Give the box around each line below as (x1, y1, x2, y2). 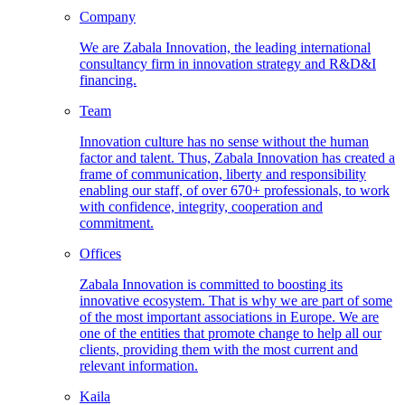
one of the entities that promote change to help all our (80, 325, 381, 341)
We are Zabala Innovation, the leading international (80, 39, 371, 55)
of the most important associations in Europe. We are (80, 308, 379, 325)
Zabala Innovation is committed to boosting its (80, 276, 343, 292)
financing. (80, 71, 137, 88)
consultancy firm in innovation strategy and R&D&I (80, 55, 376, 71)
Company (80, 8, 136, 24)
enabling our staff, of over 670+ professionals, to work (80, 182, 390, 198)
